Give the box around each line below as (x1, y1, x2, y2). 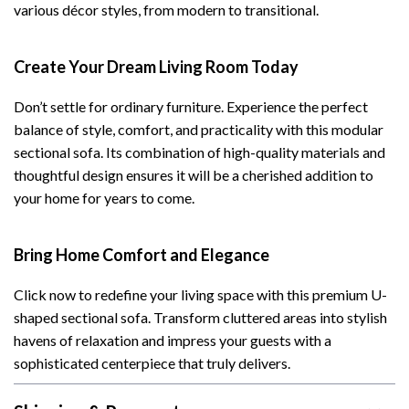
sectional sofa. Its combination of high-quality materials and (14, 143, 385, 161)
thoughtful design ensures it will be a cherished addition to (14, 166, 373, 184)
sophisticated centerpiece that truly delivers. (14, 354, 290, 372)
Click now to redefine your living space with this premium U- (14, 286, 387, 303)
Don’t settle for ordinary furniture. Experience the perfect (14, 98, 368, 115)
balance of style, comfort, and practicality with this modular (14, 121, 383, 138)
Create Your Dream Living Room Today (14, 57, 299, 77)
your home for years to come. (14, 189, 194, 206)
